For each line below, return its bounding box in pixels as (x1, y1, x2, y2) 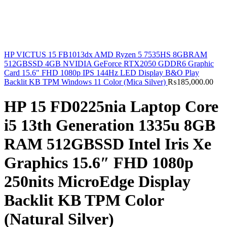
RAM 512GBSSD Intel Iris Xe (4, 135, 211, 154)
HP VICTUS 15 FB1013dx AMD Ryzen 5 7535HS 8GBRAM (4, 50, 207, 59)
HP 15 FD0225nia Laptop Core (4, 97, 218, 116)
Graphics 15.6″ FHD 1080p (4, 154, 194, 172)
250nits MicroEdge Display (4, 172, 191, 191)
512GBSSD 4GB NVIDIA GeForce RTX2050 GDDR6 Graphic (4, 59, 214, 68)
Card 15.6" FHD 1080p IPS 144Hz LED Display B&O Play (4, 68, 199, 77)
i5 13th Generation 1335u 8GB (4, 116, 215, 135)
